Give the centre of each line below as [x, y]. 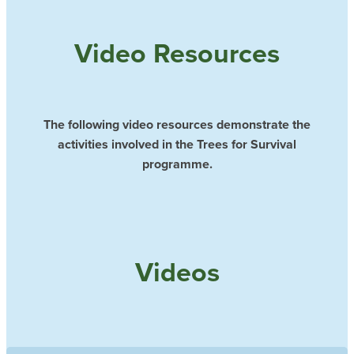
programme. [177, 164]
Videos [177, 272]
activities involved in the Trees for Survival [177, 144]
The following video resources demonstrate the [177, 124]
